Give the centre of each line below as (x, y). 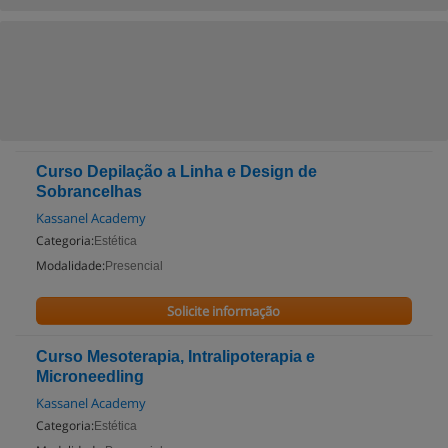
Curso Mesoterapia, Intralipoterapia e (175, 356)
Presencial (134, 266)
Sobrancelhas (89, 191)
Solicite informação (224, 311)
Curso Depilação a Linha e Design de (176, 171)
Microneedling (90, 376)
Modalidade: (70, 265)
